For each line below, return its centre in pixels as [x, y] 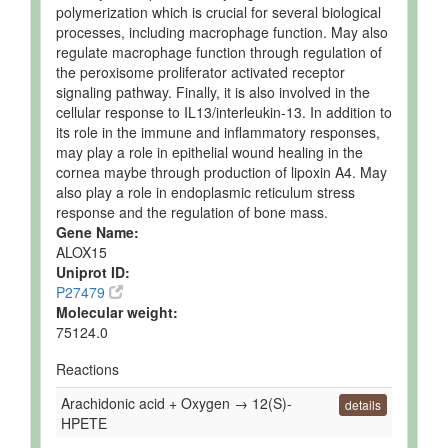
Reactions [87, 369]
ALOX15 [81, 252]
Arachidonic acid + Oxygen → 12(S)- [176, 403]
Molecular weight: [117, 312]
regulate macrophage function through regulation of [219, 52]
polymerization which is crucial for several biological [218, 12]
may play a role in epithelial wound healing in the [209, 152]
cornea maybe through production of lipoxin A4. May [221, 172]
